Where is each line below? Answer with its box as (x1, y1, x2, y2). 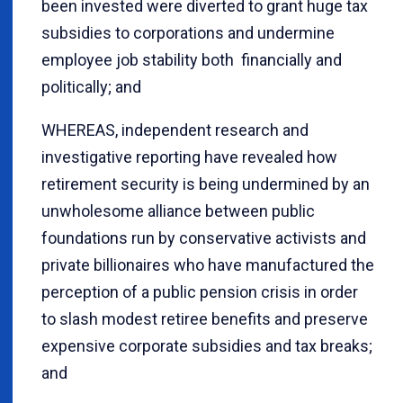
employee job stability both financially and (41, 50, 342, 70)
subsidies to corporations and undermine (41, 23, 335, 43)
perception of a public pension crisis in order (41, 282, 358, 302)
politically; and (41, 77, 141, 97)
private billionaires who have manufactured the (41, 255, 374, 275)
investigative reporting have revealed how (41, 148, 337, 167)
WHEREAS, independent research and (41, 121, 309, 140)
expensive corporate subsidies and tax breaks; (41, 336, 372, 356)
